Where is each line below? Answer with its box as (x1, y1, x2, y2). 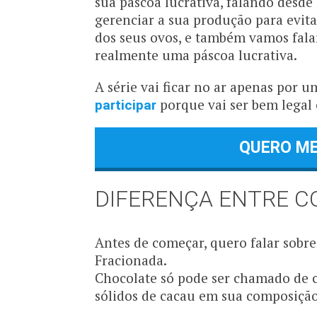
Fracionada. (95, 251, 171, 270)
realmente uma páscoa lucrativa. (95, 46, 301, 64)
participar (95, 97, 157, 114)
